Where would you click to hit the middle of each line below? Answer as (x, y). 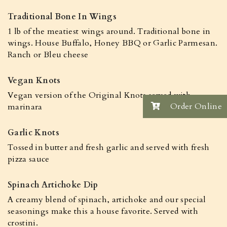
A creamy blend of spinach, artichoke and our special (107, 200)
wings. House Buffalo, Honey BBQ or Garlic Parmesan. (113, 43)
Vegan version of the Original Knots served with (100, 95)
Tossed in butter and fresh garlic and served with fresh (109, 147)
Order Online (195, 106)
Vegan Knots (34, 81)
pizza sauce (29, 159)
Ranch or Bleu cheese (48, 55)
